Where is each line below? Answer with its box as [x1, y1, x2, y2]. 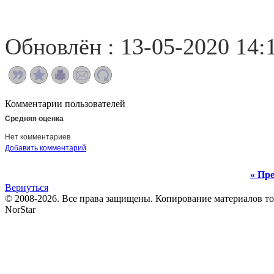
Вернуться [5, 182, 48, 193]
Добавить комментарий [5, 144, 86, 152]
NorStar [5, 204, 35, 215]
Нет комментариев [5, 133, 70, 141]
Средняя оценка [5, 114, 64, 123]
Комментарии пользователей [5, 98, 130, 109]
